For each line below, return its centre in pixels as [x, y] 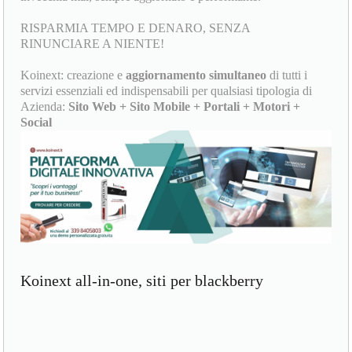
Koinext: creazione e [73, 75]
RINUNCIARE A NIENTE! [93, 44]
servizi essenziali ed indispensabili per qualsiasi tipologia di [167, 91]
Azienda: [45, 107]
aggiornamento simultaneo [196, 75]
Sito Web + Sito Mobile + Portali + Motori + [185, 107]
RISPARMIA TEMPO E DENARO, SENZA [136, 28]
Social [37, 123]
